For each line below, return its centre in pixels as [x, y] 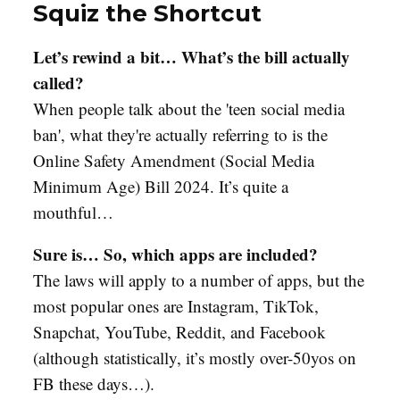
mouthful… [73, 212]
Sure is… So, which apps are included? [175, 254]
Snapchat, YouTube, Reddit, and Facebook [179, 331]
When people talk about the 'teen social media [189, 108]
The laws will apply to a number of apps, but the [199, 279]
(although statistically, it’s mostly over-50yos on [195, 357]
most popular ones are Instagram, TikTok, [176, 305]
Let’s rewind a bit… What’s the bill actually [192, 56]
